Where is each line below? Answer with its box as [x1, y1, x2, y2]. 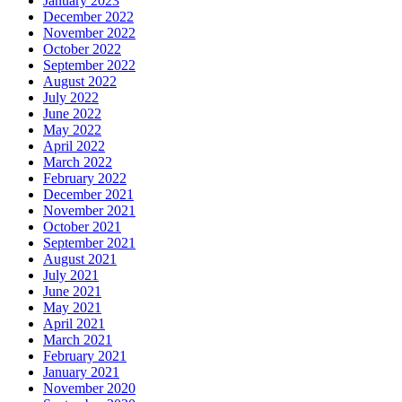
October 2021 [43, 218, 121, 234]
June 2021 [43, 283, 101, 299]
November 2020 [43, 380, 135, 396]
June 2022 [43, 105, 101, 121]
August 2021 [43, 250, 117, 267]
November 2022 [43, 24, 135, 40]
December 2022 [43, 8, 134, 24]
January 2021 [43, 363, 119, 380]
